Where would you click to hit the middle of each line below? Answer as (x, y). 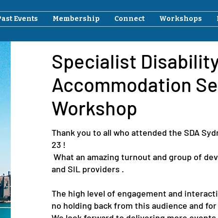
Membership (76, 19)
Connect (129, 19)
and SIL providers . (88, 169)
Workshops (181, 19)
